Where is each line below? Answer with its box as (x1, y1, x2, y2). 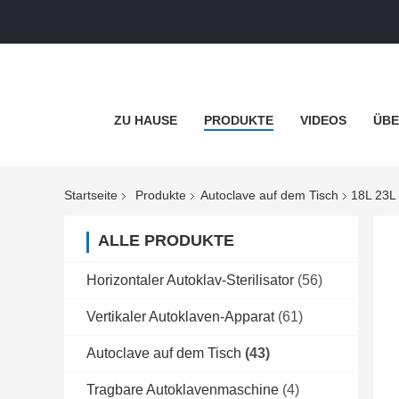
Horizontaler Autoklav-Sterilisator (86, 273, 294, 289)
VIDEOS (300, 113, 346, 127)
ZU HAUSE (114, 113, 177, 127)
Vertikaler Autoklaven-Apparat (86, 309, 274, 325)
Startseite (64, 188, 118, 203)
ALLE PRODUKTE (98, 232, 234, 250)
